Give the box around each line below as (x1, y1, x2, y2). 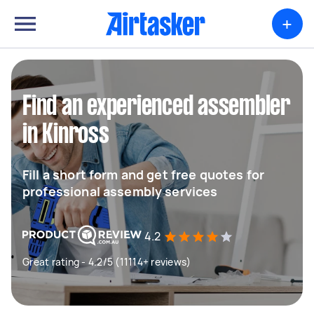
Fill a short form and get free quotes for (22, 166, 265, 183)
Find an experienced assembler (22, 95, 290, 120)
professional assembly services (22, 183, 218, 200)
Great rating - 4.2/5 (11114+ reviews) (22, 255, 191, 268)
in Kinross (22, 123, 109, 148)
